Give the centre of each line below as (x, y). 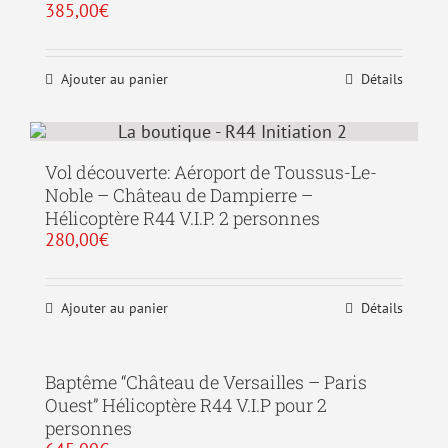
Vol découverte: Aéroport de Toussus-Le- (211, 172)
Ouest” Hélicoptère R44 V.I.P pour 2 (186, 405)
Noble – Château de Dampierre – (179, 195)
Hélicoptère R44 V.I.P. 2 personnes (182, 218)
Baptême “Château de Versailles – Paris (206, 382)
